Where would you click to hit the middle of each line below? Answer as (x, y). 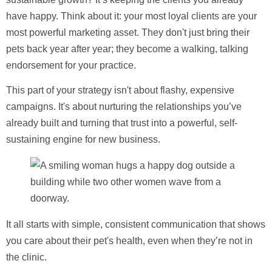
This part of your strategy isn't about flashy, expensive (120, 90)
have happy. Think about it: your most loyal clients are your (131, 16)
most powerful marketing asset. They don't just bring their (128, 33)
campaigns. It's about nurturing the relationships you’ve (124, 107)
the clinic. (26, 257)
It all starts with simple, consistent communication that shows (136, 225)
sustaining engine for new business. (83, 140)
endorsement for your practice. (71, 66)
